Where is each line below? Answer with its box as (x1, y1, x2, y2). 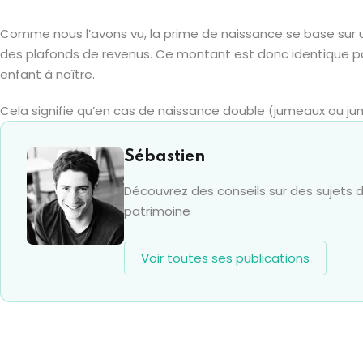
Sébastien (124, 149, 205, 165)
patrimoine (124, 203, 190, 220)
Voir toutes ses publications (141, 250, 310, 267)
